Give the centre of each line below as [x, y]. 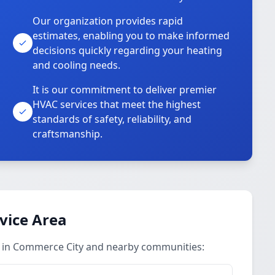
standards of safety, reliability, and [112, 119]
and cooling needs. [77, 65]
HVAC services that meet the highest [117, 104]
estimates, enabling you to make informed [131, 36]
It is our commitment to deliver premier [125, 90]
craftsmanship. [68, 134]
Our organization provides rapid [108, 21]
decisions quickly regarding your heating [128, 50]
